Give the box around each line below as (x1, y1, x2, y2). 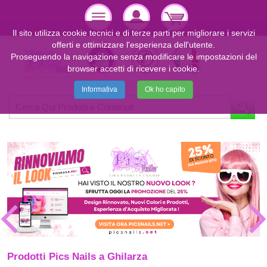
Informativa (82, 85, 117, 94)
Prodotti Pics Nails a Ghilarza (7, 251, 147, 262)
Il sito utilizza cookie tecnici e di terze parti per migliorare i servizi (12, 28, 255, 38)
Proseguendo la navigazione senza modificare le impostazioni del (10, 52, 257, 61)
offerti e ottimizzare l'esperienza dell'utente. (52, 40, 215, 49)
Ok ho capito (145, 85, 185, 94)
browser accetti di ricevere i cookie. (67, 64, 200, 73)
